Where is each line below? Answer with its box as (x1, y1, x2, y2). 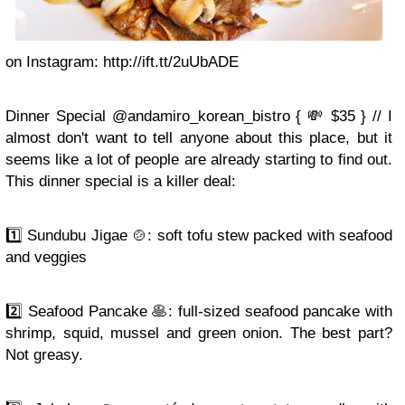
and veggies (5, 249, 87, 267)
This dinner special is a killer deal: (5, 173, 236, 191)
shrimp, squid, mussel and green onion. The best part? (5, 325, 392, 343)
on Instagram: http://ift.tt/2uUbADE (5, 53, 239, 71)
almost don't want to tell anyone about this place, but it (5, 129, 392, 147)
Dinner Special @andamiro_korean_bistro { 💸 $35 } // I (5, 108, 392, 126)
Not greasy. (5, 346, 83, 364)
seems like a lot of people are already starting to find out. (5, 151, 392, 169)
